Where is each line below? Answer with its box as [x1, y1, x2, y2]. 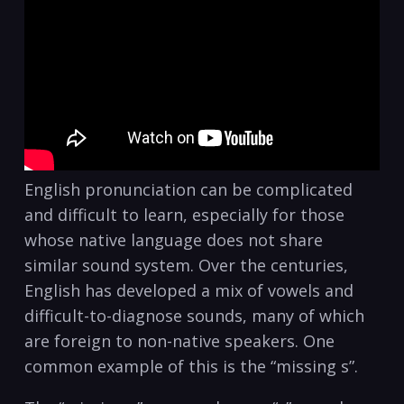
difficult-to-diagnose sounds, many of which [24, 305, 364, 327]
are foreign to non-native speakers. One [24, 330, 335, 353]
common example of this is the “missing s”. [24, 355, 358, 378]
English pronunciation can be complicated [24, 179, 353, 201]
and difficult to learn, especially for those [24, 204, 344, 226]
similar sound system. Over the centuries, [24, 254, 348, 277]
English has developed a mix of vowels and [24, 280, 353, 302]
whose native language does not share [24, 229, 323, 252]
